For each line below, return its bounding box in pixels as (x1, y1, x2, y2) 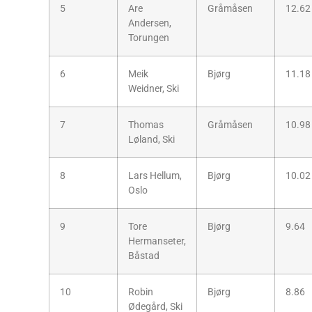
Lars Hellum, (128, 169, 182, 182)
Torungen (128, 31, 169, 44)
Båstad (128, 249, 159, 262)
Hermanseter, (128, 235, 186, 247)
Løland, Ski (128, 133, 175, 146)
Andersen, (128, 17, 171, 29)
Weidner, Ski (128, 82, 179, 95)
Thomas (128, 118, 164, 131)
